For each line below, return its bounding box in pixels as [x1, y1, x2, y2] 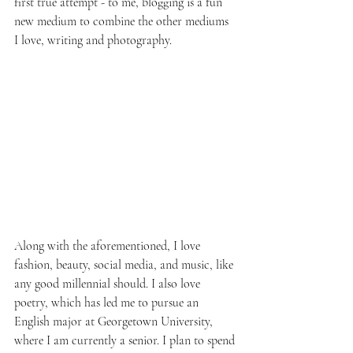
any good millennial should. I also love [14, 275, 203, 292]
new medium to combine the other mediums [14, 13, 232, 29]
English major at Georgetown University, [14, 313, 216, 329]
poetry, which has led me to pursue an [14, 294, 202, 310]
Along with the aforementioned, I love [14, 237, 203, 254]
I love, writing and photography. [14, 32, 172, 48]
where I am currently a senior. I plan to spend [14, 332, 238, 348]
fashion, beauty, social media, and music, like [14, 256, 236, 273]
